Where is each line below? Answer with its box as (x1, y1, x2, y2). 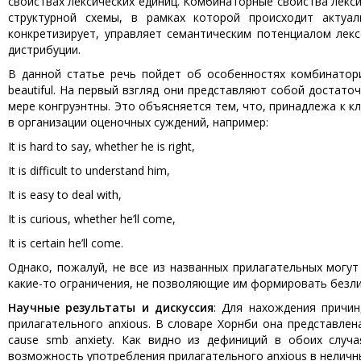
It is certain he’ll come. (8, 235, 123, 251)
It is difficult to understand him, (8, 163, 170, 178)
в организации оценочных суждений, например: (8, 114, 268, 130)
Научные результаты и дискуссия (8, 300, 214, 315)
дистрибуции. (8, 42, 81, 57)
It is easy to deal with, (8, 187, 122, 202)
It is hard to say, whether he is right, (8, 139, 195, 154)
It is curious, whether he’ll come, (8, 211, 176, 226)
